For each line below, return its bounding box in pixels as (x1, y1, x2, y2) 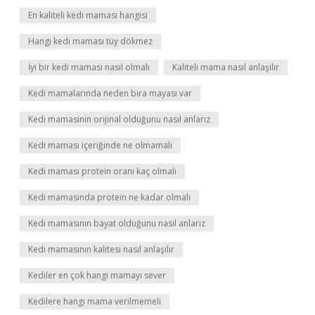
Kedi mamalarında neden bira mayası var (28, 87, 192, 99)
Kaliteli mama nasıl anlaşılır (172, 61, 279, 73)
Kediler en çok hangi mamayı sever (28, 269, 166, 281)
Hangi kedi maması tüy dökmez (28, 35, 153, 47)
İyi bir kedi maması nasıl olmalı (28, 61, 150, 73)
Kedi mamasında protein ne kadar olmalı (28, 191, 191, 203)
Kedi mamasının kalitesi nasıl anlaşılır (28, 243, 174, 255)
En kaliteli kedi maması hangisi (28, 9, 148, 21)
